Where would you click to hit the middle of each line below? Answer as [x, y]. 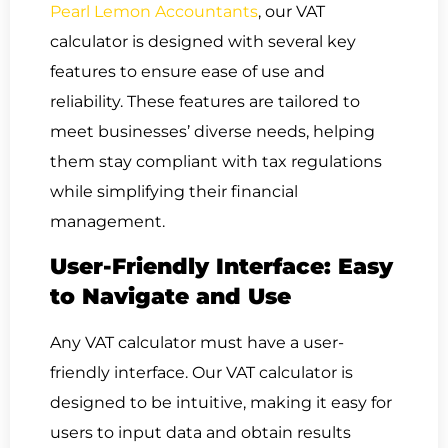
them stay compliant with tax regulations [216, 162]
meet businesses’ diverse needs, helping [212, 132]
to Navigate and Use [170, 296]
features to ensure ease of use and [187, 72]
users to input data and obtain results [200, 432]
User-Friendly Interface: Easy [221, 266]
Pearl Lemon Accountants [154, 12]
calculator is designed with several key [203, 42]
